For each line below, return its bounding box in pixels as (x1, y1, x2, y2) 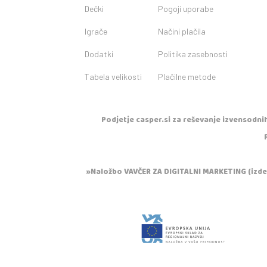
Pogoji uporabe (158, 4, 214, 14)
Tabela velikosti (85, 72, 142, 82)
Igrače (85, 26, 107, 37)
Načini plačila (158, 26, 206, 37)
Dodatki (85, 49, 113, 60)
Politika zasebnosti (158, 49, 228, 60)
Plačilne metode (158, 72, 216, 82)
